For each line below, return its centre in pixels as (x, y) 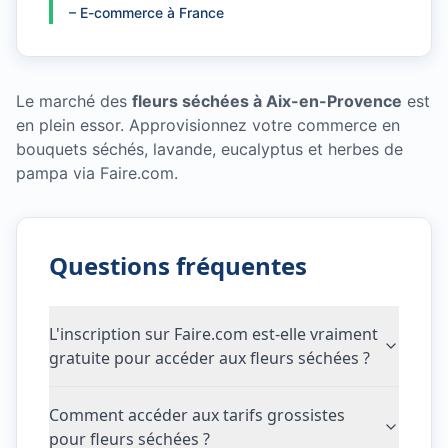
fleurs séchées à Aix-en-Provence (267, 101)
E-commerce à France (152, 12)
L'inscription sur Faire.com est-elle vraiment (213, 334)
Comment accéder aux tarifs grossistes (197, 415)
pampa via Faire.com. (97, 173)
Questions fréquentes (178, 265)
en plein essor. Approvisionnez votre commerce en (208, 125)
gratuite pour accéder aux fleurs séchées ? (209, 358)
